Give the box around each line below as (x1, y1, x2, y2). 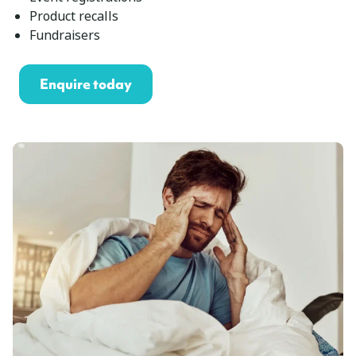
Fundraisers (29, 25, 100, 44)
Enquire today (40, 74, 132, 93)
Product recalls (29, 6, 118, 25)
